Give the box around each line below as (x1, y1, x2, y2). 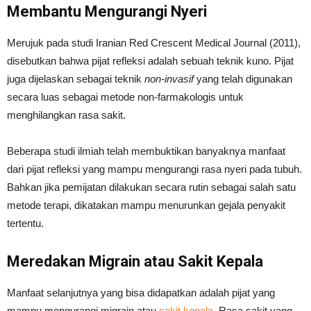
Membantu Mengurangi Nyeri (7, 2, 207, 20)
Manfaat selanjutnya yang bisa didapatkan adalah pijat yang (7, 286, 275, 299)
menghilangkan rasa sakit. (7, 108, 126, 121)
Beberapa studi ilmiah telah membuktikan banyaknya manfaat (7, 144, 285, 157)
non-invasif (144, 72, 196, 85)
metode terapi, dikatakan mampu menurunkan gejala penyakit (7, 199, 285, 211)
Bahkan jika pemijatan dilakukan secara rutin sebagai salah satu (7, 180, 296, 193)
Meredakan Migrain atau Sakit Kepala (7, 252, 263, 270)
